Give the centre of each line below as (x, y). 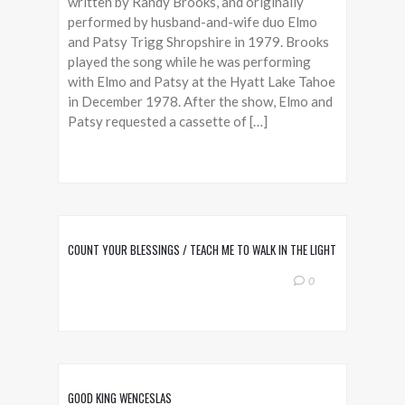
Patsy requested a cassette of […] (168, 121)
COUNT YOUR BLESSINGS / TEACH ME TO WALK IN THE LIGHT (202, 250)
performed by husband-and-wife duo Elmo (193, 22)
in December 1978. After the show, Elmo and (200, 101)
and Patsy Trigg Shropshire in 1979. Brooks (198, 42)
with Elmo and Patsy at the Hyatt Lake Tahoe (202, 81)
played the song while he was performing (189, 61)
